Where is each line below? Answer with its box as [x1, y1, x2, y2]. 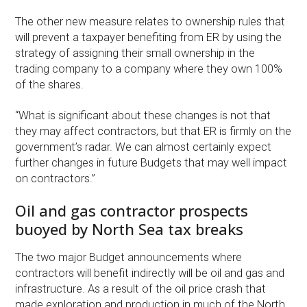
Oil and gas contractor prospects [15, 199, 249, 221]
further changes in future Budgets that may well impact [15, 156, 288, 169]
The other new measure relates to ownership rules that [15, 14, 286, 28]
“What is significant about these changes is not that [15, 108, 271, 122]
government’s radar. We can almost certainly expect [15, 140, 272, 153]
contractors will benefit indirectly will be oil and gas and [15, 267, 285, 280]
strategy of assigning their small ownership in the [15, 46, 256, 60]
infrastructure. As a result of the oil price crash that [15, 282, 267, 296]
